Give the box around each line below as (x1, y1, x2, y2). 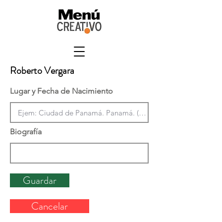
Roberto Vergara (10, 63, 74, 78)
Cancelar (31, 199, 68, 214)
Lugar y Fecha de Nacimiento (10, 86, 113, 96)
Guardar (23, 173, 56, 188)
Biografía (10, 127, 42, 137)
